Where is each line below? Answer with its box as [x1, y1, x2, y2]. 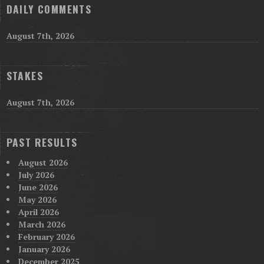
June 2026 [18, 181, 58, 193]
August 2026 [18, 156, 68, 168]
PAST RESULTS [6, 134, 78, 150]
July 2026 [18, 169, 54, 180]
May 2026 [18, 193, 57, 205]
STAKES [6, 67, 43, 83]
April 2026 [18, 206, 59, 217]
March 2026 [18, 218, 65, 230]
